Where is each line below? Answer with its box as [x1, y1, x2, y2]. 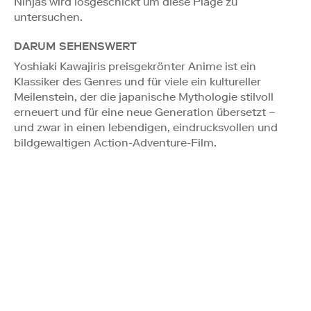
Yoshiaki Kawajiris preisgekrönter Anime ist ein [14, 59, 256, 73]
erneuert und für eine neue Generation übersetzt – [14, 105, 276, 119]
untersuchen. [14, 10, 83, 24]
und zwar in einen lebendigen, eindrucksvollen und [14, 120, 278, 134]
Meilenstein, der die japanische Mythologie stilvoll [14, 90, 274, 103]
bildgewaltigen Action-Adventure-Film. [14, 135, 217, 149]
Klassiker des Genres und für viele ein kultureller [14, 74, 261, 88]
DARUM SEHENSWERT [14, 39, 137, 53]
